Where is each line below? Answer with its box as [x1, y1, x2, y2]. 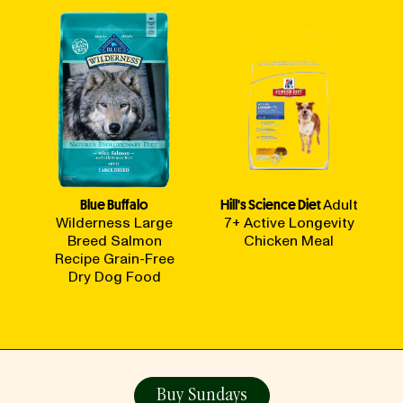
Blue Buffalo [80, 195, 148, 214]
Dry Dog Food [67, 267, 161, 287]
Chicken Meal [244, 231, 334, 251]
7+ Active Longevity [223, 213, 354, 233]
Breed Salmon [67, 231, 162, 251]
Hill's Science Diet [219, 195, 321, 214]
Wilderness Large [56, 213, 173, 233]
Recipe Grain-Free [54, 249, 175, 269]
